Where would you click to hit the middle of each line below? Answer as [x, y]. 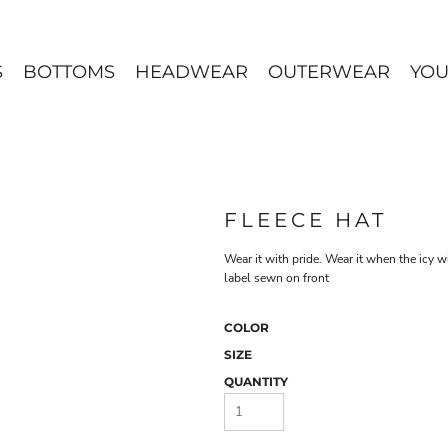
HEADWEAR [191, 71]
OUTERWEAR [328, 71]
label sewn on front [276, 278]
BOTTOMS [68, 71]
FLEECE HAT [305, 220]
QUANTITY [256, 381]
